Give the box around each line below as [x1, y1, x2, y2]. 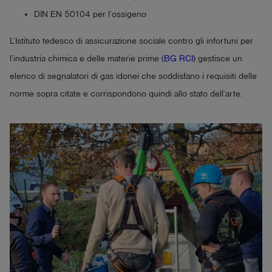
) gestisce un [193, 53, 242, 63]
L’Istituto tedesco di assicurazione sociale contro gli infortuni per [10, 36, 253, 46]
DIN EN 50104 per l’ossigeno [34, 9, 146, 19]
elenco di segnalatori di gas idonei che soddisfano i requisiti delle [10, 71, 257, 81]
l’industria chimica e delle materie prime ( [10, 53, 164, 63]
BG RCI [164, 53, 193, 63]
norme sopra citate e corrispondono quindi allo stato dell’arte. [10, 89, 243, 98]
